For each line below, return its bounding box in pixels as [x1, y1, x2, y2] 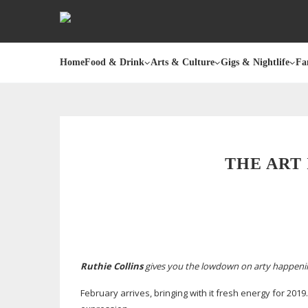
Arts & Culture [151, 57, 214, 67]
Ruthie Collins [80, 260, 143, 272]
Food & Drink [85, 57, 144, 67]
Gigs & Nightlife [221, 57, 289, 67]
